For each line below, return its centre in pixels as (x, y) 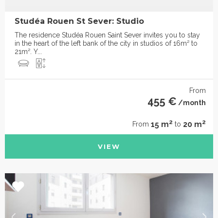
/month (191, 103)
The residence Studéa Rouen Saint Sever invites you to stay (107, 35)
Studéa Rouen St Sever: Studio (79, 21)
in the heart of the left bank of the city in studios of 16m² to (106, 44)
